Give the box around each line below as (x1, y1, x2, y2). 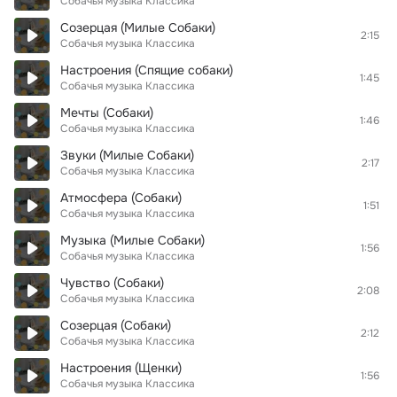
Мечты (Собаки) (60, 105, 153, 121)
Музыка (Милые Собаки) (60, 232, 205, 248)
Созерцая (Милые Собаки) (60, 19, 215, 35)
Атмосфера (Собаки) (60, 190, 182, 206)
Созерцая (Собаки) (60, 317, 171, 333)
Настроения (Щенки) (60, 360, 182, 376)
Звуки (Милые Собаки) (60, 147, 194, 163)
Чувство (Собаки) (60, 275, 164, 291)
